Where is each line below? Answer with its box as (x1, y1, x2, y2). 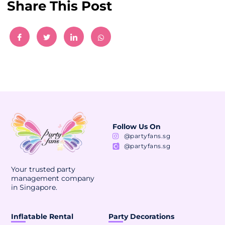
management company (11, 173, 95, 183)
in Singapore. (11, 182, 58, 192)
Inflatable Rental (11, 212, 74, 221)
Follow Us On (113, 122, 161, 131)
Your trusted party (11, 164, 76, 174)
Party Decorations (108, 212, 174, 221)
